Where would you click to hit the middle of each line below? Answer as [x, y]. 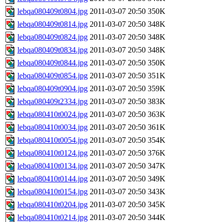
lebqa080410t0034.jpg [53, 127]
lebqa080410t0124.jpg [53, 153]
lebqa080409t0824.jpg [53, 37]
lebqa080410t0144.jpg [53, 179]
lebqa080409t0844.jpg [53, 63]
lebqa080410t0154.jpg [53, 192]
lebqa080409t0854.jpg [53, 76]
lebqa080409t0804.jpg [53, 11]
